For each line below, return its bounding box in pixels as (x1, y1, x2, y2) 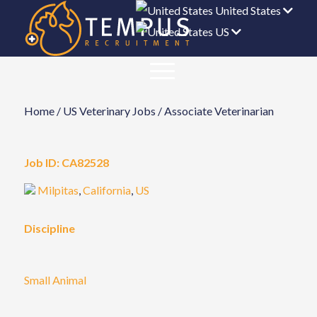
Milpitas (37, 183, 79, 197)
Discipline (23, 221, 75, 235)
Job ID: (23, 155, 59, 169)
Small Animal (23, 272, 86, 287)
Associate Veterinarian (163, 103, 274, 117)
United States (215, 4, 282, 17)
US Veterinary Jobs (62, 103, 156, 117)
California (82, 183, 131, 197)
